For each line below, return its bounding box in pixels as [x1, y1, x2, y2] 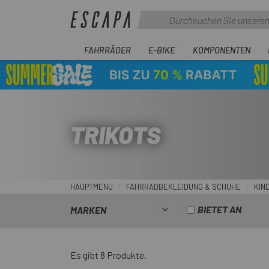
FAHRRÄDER [84, 44, 131, 55]
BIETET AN [198, 204, 242, 215]
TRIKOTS [70, 120, 160, 149]
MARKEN [70, 204, 106, 216]
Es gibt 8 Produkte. [70, 249, 147, 261]
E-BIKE [148, 44, 175, 55]
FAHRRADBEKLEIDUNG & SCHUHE [126, 182, 241, 192]
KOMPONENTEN [192, 44, 250, 55]
